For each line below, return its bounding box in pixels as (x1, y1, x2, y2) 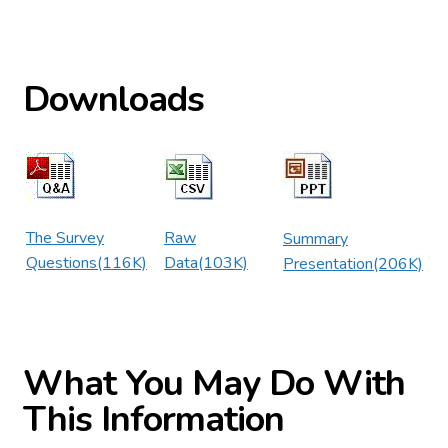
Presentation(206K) (283, 252, 423, 275)
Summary (283, 227, 348, 250)
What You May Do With (23, 359, 405, 409)
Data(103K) (164, 251, 248, 274)
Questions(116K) (26, 251, 147, 274)
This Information (23, 395, 284, 445)
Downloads (23, 74, 204, 124)
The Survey (26, 226, 104, 249)
